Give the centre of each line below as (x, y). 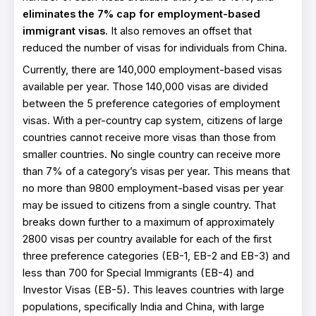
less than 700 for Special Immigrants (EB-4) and (138, 273)
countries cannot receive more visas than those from (149, 138)
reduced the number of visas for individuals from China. (155, 48)
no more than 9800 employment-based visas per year (153, 189)
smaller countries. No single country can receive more (152, 155)
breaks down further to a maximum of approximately (148, 223)
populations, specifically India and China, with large (144, 307)
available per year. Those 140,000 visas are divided (145, 87)
